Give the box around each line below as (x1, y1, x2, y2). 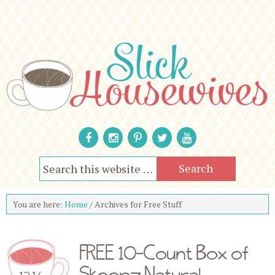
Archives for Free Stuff (93, 198, 182, 210)
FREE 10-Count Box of (80, 238, 249, 266)
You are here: (13, 198, 64, 210)
